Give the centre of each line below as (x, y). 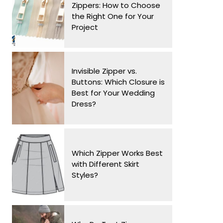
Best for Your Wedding (113, 93)
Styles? (85, 175)
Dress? (84, 104)
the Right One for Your (113, 16)
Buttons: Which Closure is (118, 82)
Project (85, 27)
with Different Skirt (106, 164)
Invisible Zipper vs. (104, 71)
